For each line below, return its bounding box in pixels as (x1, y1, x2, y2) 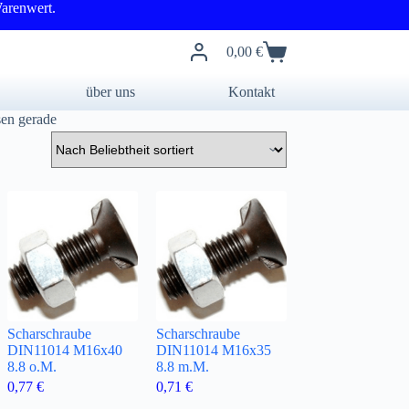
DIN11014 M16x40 (6, 342, 122, 359)
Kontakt (228, 83, 276, 100)
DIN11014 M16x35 (155, 342, 271, 359)
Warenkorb (225, 50, 289, 67)
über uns (86, 83, 136, 100)
